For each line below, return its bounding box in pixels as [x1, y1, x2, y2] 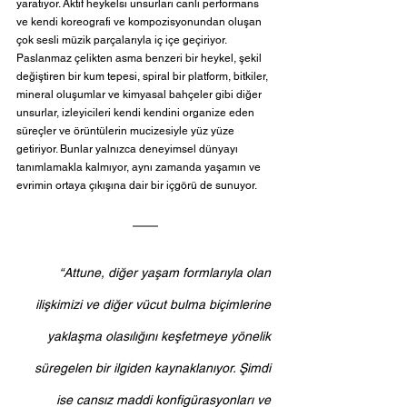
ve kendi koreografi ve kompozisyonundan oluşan [16, 15, 264, 28]
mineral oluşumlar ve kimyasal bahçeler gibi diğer [16, 87, 264, 101]
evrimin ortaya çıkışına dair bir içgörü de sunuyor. [16, 178, 260, 192]
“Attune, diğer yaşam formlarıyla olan [59, 264, 274, 280]
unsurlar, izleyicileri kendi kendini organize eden [16, 105, 257, 119]
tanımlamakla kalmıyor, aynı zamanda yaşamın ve [16, 160, 263, 174]
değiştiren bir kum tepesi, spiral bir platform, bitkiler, [16, 69, 271, 83]
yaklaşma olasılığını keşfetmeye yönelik [47, 328, 274, 343]
